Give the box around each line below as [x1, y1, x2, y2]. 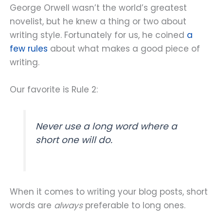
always [54, 199, 83, 211]
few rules [10, 43, 48, 55]
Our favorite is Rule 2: [10, 83, 98, 95]
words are [10, 199, 54, 211]
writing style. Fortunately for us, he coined [10, 29, 187, 41]
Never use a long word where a [36, 119, 178, 133]
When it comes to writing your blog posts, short [10, 185, 208, 198]
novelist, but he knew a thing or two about [10, 16, 186, 28]
